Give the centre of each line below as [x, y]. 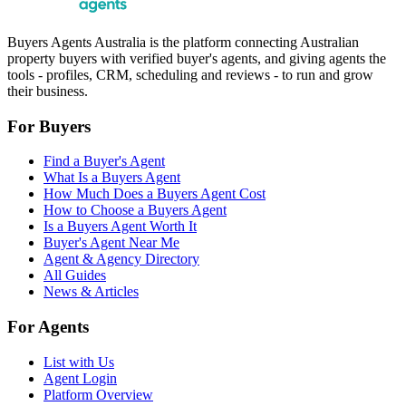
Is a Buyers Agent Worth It [120, 227]
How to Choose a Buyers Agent [135, 210]
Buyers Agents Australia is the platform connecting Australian [183, 43]
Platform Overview [98, 394]
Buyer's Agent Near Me [111, 243]
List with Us [79, 362]
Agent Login [80, 378]
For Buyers [49, 126]
